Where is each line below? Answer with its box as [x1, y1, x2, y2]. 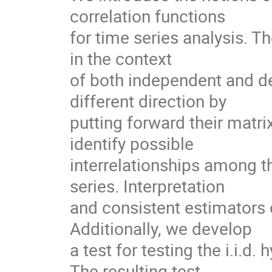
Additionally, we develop [70, 216, 252, 240]
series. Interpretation [70, 174, 225, 197]
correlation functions [70, 4, 225, 27]
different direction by [70, 89, 226, 112]
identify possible [70, 131, 194, 155]
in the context [70, 46, 172, 70]
